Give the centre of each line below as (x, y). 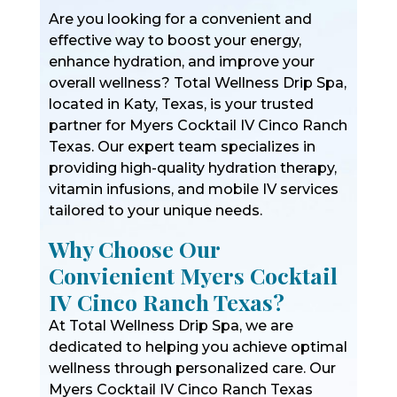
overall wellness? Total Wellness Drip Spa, (197, 83)
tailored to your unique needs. (155, 210)
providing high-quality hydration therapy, (192, 168)
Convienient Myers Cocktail (193, 275)
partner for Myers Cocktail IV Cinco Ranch (198, 125)
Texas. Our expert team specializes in (182, 147)
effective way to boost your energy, (175, 40)
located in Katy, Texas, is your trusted (181, 104)
